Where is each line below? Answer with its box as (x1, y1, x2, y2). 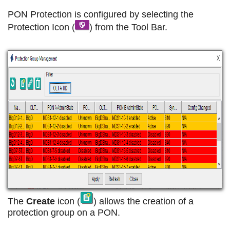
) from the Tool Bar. (89, 22, 167, 32)
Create (26, 196, 57, 206)
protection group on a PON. (8, 207, 120, 218)
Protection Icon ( (8, 22, 75, 32)
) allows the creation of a (93, 196, 194, 206)
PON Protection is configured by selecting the (8, 9, 194, 20)
